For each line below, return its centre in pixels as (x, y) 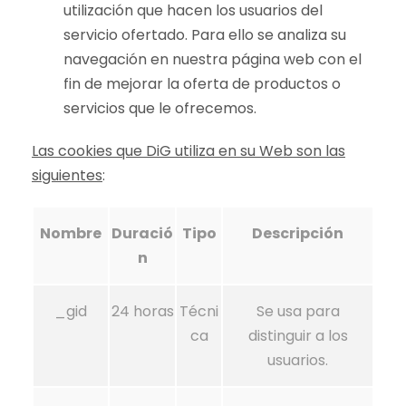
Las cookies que (89, 151)
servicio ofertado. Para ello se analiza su (205, 35)
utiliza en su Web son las (260, 151)
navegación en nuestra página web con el (213, 59)
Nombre (71, 233)
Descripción (298, 233)
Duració (142, 233)
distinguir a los (298, 336)
